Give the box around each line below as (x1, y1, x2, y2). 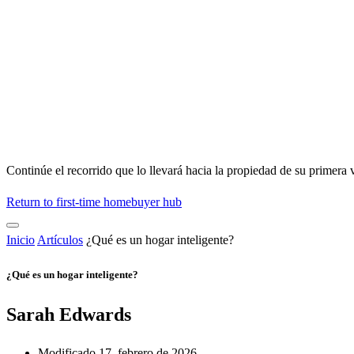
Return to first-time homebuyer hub (6, 195, 182, 209)
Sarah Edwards (6, 303, 131, 325)
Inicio (6, 233, 35, 247)
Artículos (37, 233, 83, 247)
